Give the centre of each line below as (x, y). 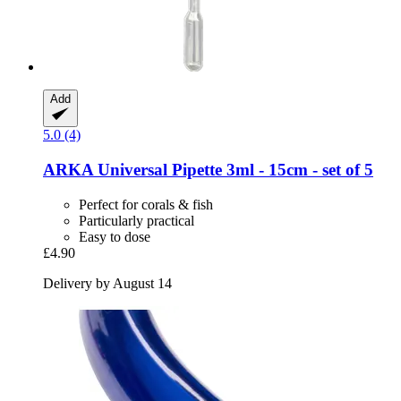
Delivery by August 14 (107, 283)
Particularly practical (137, 220)
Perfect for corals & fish (146, 204)
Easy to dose (115, 236)
